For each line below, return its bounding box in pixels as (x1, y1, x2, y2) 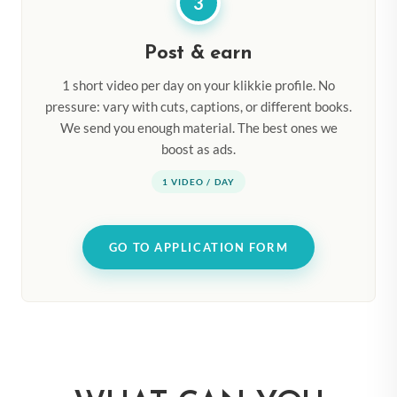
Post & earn (144, 43, 253, 64)
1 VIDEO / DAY (161, 175, 236, 187)
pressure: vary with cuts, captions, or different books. (45, 97, 352, 114)
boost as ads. (161, 140, 236, 157)
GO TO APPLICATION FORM (108, 239, 289, 254)
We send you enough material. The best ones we (59, 119, 338, 136)
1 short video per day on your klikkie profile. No (62, 76, 335, 93)
